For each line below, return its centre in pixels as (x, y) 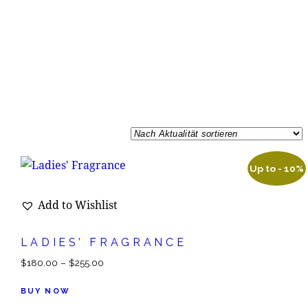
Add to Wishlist (77, 205)
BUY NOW (45, 291)
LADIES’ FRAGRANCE (103, 242)
